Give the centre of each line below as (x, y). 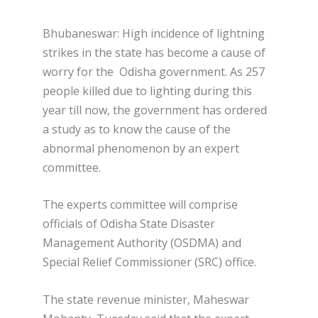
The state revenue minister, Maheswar (146, 299)
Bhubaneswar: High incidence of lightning (154, 33)
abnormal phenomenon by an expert (141, 148)
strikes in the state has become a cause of (154, 52)
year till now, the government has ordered (155, 110)
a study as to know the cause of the (137, 129)
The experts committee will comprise (140, 205)
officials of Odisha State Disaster (129, 224)
